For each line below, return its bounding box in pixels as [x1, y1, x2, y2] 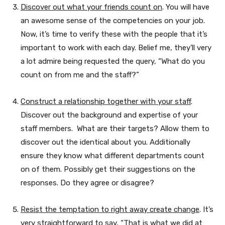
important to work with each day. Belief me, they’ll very [21, 43, 211, 52]
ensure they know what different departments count [21, 151, 204, 160]
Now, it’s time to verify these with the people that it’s [21, 29, 207, 39]
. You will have [162, 2, 209, 12]
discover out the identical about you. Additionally [21, 137, 190, 147]
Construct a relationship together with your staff [21, 96, 191, 106]
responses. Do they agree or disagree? [21, 178, 160, 187]
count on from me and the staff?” [21, 70, 139, 79]
